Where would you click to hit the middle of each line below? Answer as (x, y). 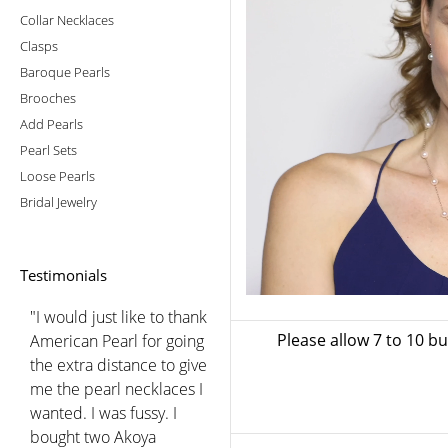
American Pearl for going (117, 340)
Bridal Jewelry (58, 201)
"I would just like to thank (118, 316)
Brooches (48, 97)
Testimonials (63, 274)
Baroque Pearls (65, 71)
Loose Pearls (57, 175)
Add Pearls (51, 123)
